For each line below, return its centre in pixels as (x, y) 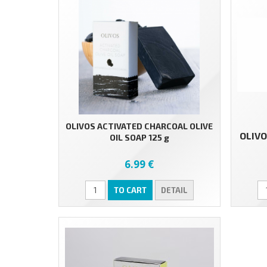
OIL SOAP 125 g (139, 137)
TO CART (130, 190)
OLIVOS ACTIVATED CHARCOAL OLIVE (139, 126)
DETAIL (174, 190)
